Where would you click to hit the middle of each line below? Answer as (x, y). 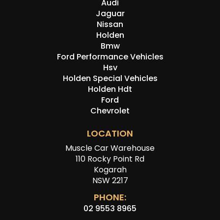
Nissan (110, 24)
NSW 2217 (110, 180)
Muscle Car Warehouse (110, 148)
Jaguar (110, 13)
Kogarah (110, 169)
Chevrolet (110, 110)
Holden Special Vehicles (110, 78)
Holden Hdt (110, 89)
